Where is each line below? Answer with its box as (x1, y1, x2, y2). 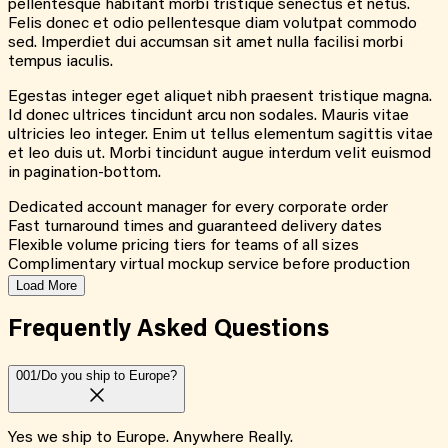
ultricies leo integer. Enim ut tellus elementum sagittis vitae (8, 127, 433, 144)
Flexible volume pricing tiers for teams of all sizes (8, 238, 359, 255)
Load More (16, 278, 77, 294)
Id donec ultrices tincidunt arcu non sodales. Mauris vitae (8, 108, 409, 125)
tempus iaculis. (8, 54, 113, 71)
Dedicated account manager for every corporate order (8, 200, 388, 217)
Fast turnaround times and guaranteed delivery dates (8, 219, 382, 236)
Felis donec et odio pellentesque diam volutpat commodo (8, 16, 417, 33)
